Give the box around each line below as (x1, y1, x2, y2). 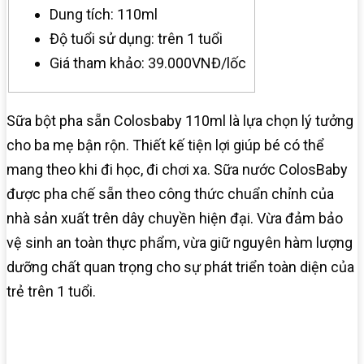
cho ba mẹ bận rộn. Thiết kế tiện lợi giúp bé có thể (6, 136, 324, 154)
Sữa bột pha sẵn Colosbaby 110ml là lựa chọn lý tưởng (6, 112, 353, 130)
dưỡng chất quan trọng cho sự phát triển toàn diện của (6, 258, 354, 276)
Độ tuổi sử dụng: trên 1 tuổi (50, 30, 223, 48)
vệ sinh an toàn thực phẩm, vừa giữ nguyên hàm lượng (6, 234, 353, 252)
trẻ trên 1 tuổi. (6, 283, 96, 301)
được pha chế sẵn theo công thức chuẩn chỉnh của (6, 185, 334, 203)
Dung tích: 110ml (50, 6, 158, 24)
